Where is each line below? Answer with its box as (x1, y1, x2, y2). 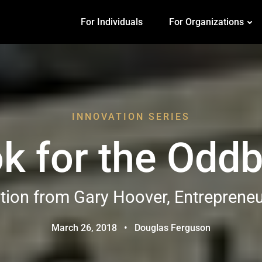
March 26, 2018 (51, 222, 117, 233)
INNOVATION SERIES (72, 111, 190, 122)
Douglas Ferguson (135, 222, 211, 233)
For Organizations (169, 16, 244, 27)
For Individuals (81, 16, 143, 27)
